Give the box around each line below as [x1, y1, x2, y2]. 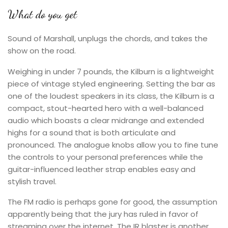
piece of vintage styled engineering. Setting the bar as [8, 78, 215, 89]
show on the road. [8, 45, 76, 56]
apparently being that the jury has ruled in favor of [8, 209, 198, 219]
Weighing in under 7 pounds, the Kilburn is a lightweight [8, 66, 214, 77]
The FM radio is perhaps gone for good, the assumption [8, 196, 217, 207]
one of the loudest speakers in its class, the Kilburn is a [8, 91, 214, 101]
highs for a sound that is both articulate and [8, 127, 176, 138]
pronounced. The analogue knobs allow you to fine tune [8, 139, 218, 150]
